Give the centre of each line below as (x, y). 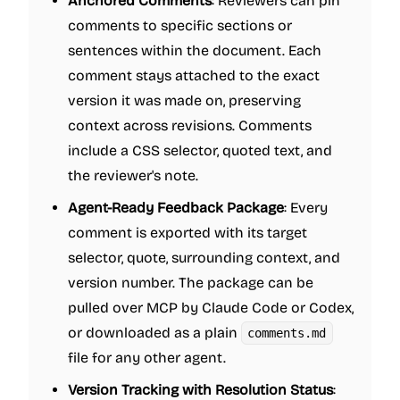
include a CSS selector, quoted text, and (200, 150)
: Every (306, 208)
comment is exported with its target (187, 233)
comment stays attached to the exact (194, 75)
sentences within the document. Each (195, 50)
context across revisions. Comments (190, 125)
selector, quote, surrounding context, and (204, 258)
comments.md (287, 333)
